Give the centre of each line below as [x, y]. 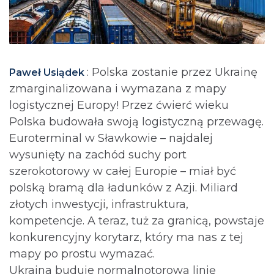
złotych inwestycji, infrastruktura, [99, 204]
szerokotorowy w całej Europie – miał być [123, 171]
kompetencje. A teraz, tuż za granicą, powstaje [137, 221]
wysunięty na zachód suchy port [98, 155]
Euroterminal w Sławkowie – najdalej [111, 138]
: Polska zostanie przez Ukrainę [172, 72]
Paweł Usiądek [48, 72]
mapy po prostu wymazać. [82, 254]
